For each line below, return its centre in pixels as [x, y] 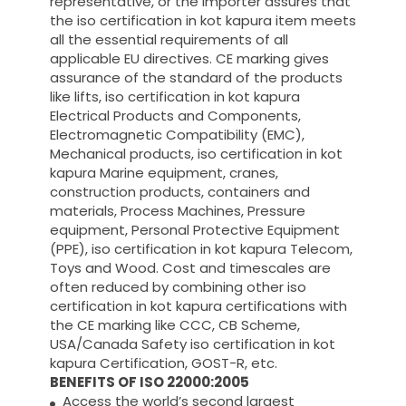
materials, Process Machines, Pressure [178, 211]
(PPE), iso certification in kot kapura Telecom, [201, 249]
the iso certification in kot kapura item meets [203, 21]
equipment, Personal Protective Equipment [195, 230]
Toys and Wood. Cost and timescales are [190, 268]
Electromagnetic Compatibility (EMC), [177, 135]
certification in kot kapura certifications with [198, 306]
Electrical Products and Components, [175, 116]
